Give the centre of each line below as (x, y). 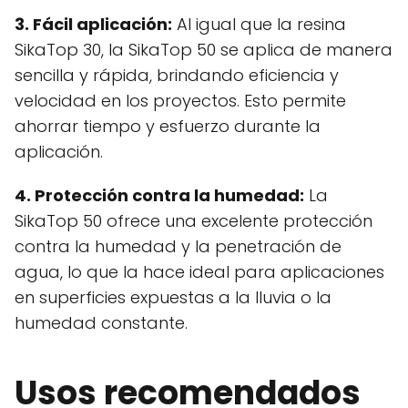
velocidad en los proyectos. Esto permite (180, 101)
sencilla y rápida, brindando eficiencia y (177, 76)
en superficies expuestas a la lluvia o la (173, 298)
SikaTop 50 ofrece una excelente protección (194, 221)
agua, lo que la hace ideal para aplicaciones (199, 272)
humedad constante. (101, 323)
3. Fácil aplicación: (93, 25)
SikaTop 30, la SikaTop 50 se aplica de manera (204, 50)
